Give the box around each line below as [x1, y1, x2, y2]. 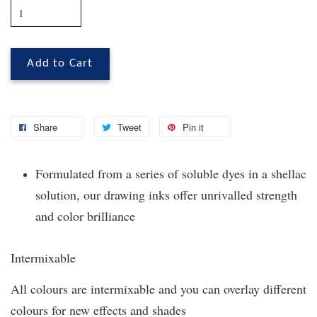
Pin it [183, 120, 204, 134]
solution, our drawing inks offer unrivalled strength [35, 186, 297, 204]
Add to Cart [27, 58, 93, 70]
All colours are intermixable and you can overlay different [11, 280, 306, 298]
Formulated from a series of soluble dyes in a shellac [35, 165, 306, 183]
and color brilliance [35, 207, 135, 225]
